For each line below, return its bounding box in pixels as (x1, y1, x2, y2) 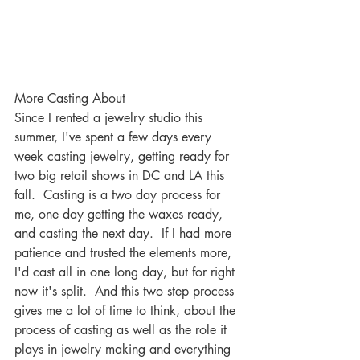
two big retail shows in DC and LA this (14, 167, 228, 184)
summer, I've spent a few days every (14, 129, 215, 145)
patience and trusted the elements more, (14, 244, 235, 261)
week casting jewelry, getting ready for (14, 148, 233, 165)
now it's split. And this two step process (14, 283, 238, 300)
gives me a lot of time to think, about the (14, 302, 239, 319)
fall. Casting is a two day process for (14, 186, 224, 203)
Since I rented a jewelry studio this (14, 109, 207, 126)
